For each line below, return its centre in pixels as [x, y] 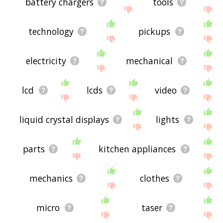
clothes [155, 178]
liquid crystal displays [64, 119]
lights [168, 119]
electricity [46, 60]
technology [51, 31]
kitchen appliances [137, 149]
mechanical [150, 60]
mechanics [51, 178]
